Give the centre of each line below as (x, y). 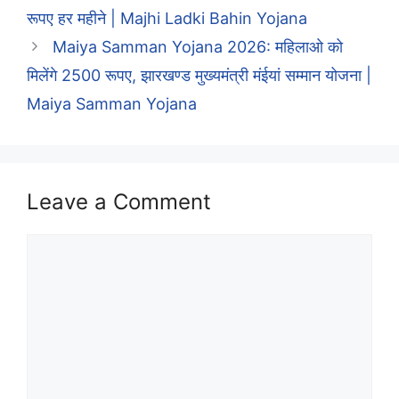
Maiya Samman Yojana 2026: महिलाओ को (197, 46)
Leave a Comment (119, 201)
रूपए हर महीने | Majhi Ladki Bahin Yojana (167, 18)
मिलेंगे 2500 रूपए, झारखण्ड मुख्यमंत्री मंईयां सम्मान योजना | (199, 75)
